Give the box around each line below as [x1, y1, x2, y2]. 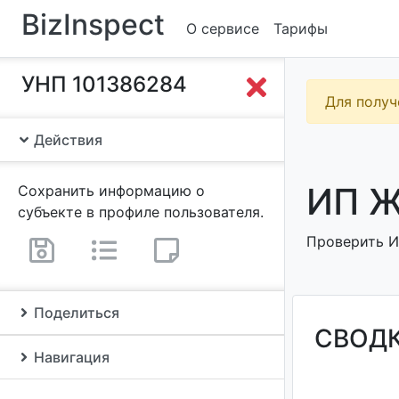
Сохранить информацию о [18, 182, 205, 199]
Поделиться [30, 304, 119, 322]
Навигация [30, 348, 110, 366]
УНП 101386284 [21, 71, 187, 97]
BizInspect [21, 7, 165, 42]
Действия [30, 131, 102, 149]
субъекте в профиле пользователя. [18, 203, 264, 221]
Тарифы [273, 20, 328, 37]
